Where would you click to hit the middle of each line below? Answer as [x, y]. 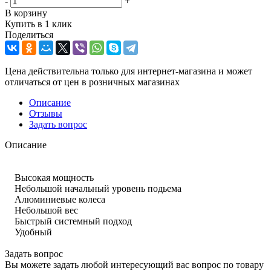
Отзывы [46, 113]
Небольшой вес [41, 210]
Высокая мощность [49, 177]
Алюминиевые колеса [55, 199]
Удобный [28, 232]
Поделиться [29, 34]
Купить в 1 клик [38, 24]
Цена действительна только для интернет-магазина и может [129, 71]
